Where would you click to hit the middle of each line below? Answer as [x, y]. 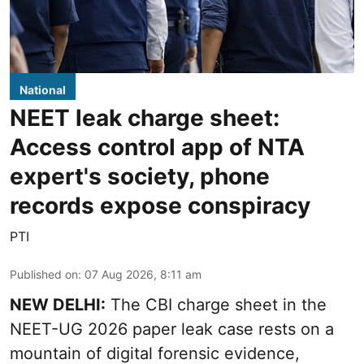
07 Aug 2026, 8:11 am [143, 275]
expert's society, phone [140, 177]
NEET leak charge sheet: [145, 118]
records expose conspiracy [160, 206]
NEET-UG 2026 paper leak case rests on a [172, 329]
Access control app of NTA [157, 147]
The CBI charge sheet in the [216, 305]
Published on [44, 275]
